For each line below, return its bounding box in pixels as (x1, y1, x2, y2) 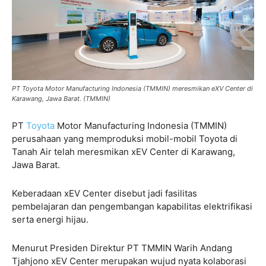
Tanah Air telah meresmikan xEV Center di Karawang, (12, 146, 235, 158)
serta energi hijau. (12, 214, 88, 226)
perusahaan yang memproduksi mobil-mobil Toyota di (12, 133, 237, 145)
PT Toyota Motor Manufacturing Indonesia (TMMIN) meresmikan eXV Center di (12, 84, 253, 93)
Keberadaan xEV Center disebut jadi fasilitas (12, 188, 197, 199)
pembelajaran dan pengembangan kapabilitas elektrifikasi (12, 201, 252, 213)
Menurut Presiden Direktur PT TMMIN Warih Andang (12, 242, 232, 254)
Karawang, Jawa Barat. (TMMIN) (12, 94, 110, 103)
